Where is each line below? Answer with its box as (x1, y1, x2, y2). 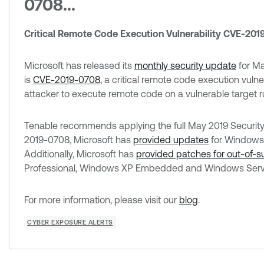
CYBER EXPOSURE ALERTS (27, 219, 113, 226)
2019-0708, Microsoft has (24, 134, 133, 145)
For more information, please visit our (24, 194, 179, 205)
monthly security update (134, 60, 236, 71)
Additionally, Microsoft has (24, 148, 136, 159)
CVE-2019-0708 (33, 74, 100, 85)
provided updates (133, 134, 209, 145)
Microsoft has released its (24, 60, 134, 71)
